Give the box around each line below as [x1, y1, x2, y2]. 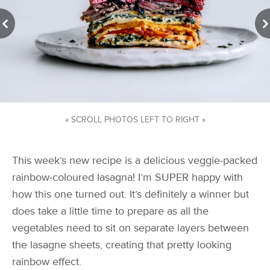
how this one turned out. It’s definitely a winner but [12, 188, 249, 201]
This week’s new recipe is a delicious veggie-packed [12, 154, 257, 168]
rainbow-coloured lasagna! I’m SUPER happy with [12, 171, 243, 184]
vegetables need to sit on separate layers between [12, 222, 249, 235]
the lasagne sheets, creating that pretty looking [12, 239, 231, 252]
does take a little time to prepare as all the [12, 205, 209, 218]
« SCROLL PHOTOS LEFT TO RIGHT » [64, 115, 206, 125]
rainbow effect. [12, 256, 84, 269]
